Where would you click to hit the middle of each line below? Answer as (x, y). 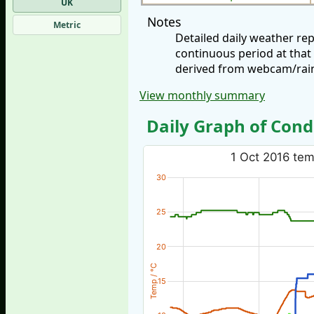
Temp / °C (153, 281)
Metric (67, 25)
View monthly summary (202, 96)
